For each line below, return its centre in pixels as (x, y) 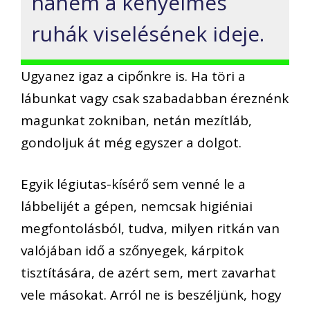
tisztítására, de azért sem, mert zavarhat (148, 273)
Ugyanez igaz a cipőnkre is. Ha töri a (133, 76)
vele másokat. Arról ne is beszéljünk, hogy (151, 295)
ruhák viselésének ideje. (148, 33)
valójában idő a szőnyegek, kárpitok (132, 251)
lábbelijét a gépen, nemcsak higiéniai (137, 207)
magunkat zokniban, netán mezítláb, (136, 120)
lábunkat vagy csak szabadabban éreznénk (155, 98)
